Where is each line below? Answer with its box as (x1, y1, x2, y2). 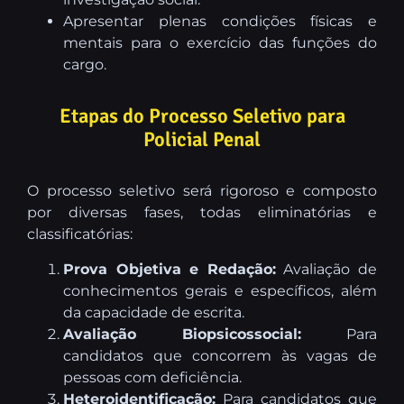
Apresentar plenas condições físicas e (63, 13, 377, 31)
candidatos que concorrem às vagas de (63, 346, 377, 364)
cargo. (63, 56, 106, 74)
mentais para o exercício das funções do (63, 34, 377, 52)
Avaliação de (275, 260, 378, 278)
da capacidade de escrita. (63, 303, 244, 321)
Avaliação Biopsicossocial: (63, 325, 301, 343)
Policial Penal (143, 127, 261, 153)
